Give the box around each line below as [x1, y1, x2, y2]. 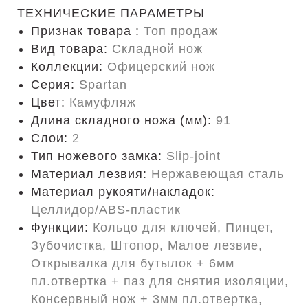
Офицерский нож [107, 60, 215, 74]
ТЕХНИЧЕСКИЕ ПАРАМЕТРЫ [17, 6, 205, 20]
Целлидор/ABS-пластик [31, 203, 181, 217]
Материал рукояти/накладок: [31, 185, 215, 199]
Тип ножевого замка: [31, 149, 166, 163]
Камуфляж [69, 96, 136, 109]
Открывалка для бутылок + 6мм [31, 256, 234, 270]
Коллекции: [31, 60, 107, 74]
